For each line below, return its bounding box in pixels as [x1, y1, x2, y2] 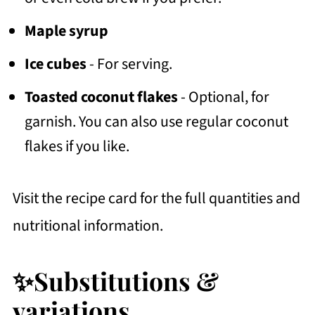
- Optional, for [177, 85, 269, 108]
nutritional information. [12, 214, 163, 237]
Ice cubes [24, 52, 86, 75]
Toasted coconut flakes [24, 85, 178, 108]
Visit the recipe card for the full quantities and [12, 186, 300, 210]
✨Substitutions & [12, 263, 219, 297]
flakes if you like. [24, 134, 129, 157]
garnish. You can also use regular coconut [24, 110, 288, 133]
